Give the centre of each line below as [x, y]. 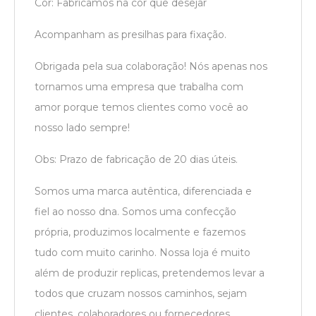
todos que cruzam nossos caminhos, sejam [141, 294]
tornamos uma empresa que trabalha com [139, 87]
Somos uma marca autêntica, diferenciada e [143, 192]
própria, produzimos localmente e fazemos [140, 232]
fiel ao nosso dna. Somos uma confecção [135, 212]
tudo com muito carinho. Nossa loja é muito [142, 253]
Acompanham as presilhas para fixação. [130, 35]
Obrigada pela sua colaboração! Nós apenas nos [151, 67]
